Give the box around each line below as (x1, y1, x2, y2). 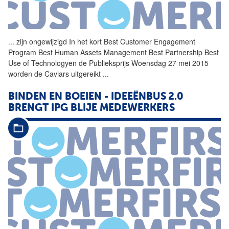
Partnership (163, 47, 204, 58)
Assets (80, 47, 102, 58)
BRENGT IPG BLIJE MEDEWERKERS (8, 103, 174, 114)
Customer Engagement (118, 36, 195, 47)
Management (104, 47, 147, 58)
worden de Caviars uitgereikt (8, 68, 103, 79)
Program (8, 47, 38, 58)
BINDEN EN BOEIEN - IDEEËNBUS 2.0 (8, 92, 184, 103)
